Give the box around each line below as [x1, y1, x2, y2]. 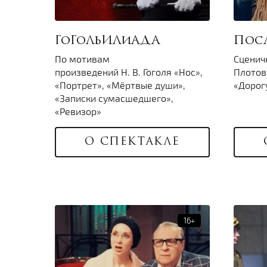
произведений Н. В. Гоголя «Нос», [55, 66, 203, 78]
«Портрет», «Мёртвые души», [55, 79, 185, 91]
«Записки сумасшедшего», [55, 92, 173, 104]
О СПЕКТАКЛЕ [85, 136, 180, 148]
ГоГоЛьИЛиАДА [55, 35, 160, 48]
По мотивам [55, 53, 110, 65]
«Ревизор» [55, 105, 101, 117]
